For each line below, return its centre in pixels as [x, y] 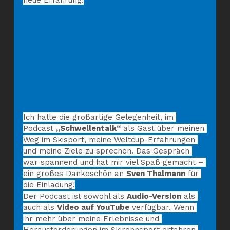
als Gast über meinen [164, 128]
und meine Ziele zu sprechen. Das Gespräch [107, 151]
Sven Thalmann [156, 173]
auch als [40, 207]
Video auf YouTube [93, 207]
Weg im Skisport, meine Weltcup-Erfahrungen [110, 139]
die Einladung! [49, 185]
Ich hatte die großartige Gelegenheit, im [99, 117]
